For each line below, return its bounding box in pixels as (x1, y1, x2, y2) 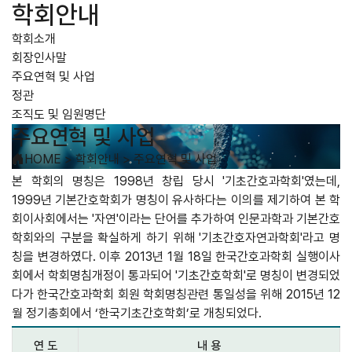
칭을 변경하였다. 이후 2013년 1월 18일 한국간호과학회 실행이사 (12, 249, 340, 264)
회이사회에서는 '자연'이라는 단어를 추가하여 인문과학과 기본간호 (12, 211, 340, 226)
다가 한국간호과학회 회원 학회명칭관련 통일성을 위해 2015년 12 (12, 287, 340, 302)
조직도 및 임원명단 (12, 107, 106, 122)
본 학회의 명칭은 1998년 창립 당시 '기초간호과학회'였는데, (12, 174, 340, 189)
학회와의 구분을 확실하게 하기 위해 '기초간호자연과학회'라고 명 (12, 230, 340, 245)
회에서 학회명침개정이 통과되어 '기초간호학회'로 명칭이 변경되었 (12, 268, 340, 283)
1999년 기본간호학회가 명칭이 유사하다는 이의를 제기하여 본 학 (12, 192, 340, 207)
